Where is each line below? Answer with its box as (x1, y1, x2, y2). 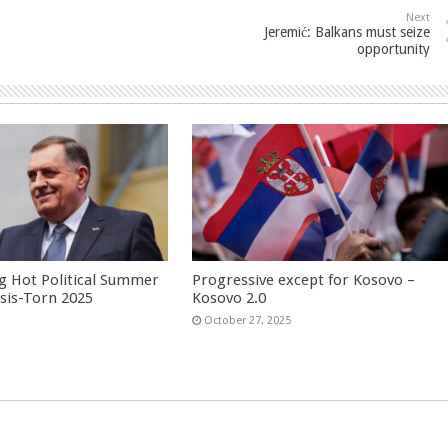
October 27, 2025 (204, 313, 292, 327)
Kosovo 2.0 (192, 288, 267, 307)
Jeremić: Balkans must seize (264, 24, 430, 40)
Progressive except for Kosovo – (192, 270, 416, 289)
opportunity (357, 41, 430, 57)
